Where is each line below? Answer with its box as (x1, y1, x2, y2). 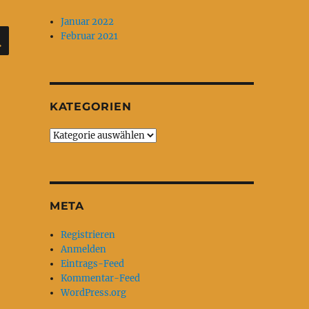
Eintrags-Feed (61, 258, 125, 270)
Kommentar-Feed (61, 272, 141, 284)
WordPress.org (61, 287, 127, 299)
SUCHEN (7, 24, 61, 37)
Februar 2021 (61, 30, 119, 42)
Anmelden (61, 243, 107, 255)
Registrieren (61, 229, 116, 241)
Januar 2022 (61, 16, 114, 28)
